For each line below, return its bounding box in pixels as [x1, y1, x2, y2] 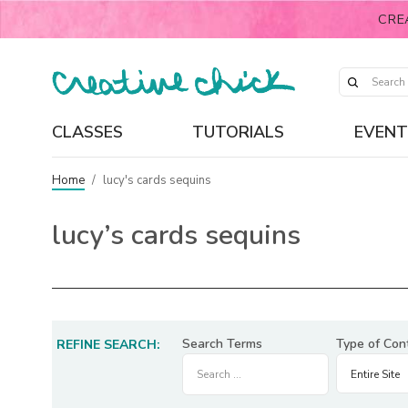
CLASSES [52, 120, 123, 143]
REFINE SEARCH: [56, 336, 160, 353]
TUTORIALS [192, 120, 285, 143]
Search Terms [182, 335, 262, 352]
